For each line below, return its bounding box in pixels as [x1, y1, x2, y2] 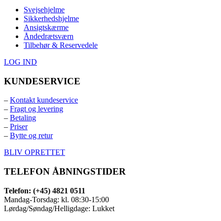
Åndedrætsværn [24, 32, 74, 40]
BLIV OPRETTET [4, 148, 65, 157]
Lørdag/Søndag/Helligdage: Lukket [4, 204, 114, 213]
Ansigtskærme [24, 23, 69, 32]
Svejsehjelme [24, 5, 65, 14]
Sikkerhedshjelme [24, 14, 79, 23]
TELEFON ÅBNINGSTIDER [4, 166, 126, 177]
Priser [10, 122, 28, 131]
